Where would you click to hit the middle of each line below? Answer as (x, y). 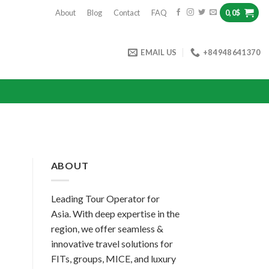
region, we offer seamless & (107, 228)
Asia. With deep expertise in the (115, 213)
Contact (127, 13)
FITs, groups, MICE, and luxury (113, 258)
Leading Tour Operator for (105, 198)
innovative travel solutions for (112, 243)
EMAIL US (159, 52)
